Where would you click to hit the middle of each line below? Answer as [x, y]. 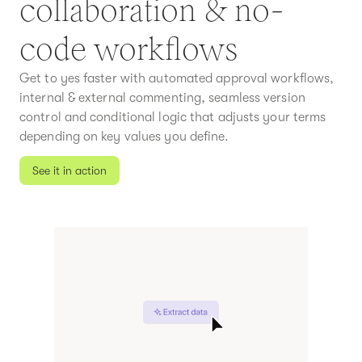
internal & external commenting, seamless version [162, 97]
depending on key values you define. [124, 136]
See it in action [69, 170]
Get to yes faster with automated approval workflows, [177, 78]
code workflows [128, 48]
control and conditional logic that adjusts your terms [173, 117]
